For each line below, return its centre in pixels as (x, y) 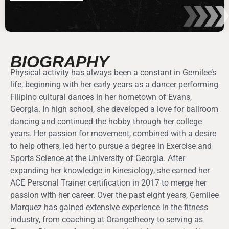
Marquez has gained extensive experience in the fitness (109, 208)
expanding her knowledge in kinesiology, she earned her (110, 171)
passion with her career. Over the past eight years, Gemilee (114, 195)
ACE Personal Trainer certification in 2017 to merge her (108, 183)
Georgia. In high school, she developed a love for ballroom (114, 109)
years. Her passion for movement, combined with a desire (113, 134)
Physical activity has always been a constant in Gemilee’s (113, 73)
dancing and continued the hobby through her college (106, 122)
